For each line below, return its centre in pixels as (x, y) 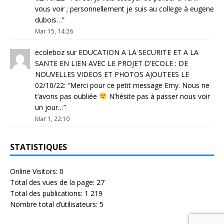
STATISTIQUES (38, 147)
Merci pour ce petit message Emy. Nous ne (140, 85)
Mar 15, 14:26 (54, 31)
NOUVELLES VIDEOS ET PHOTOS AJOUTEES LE (112, 74)
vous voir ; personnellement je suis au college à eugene (124, 9)
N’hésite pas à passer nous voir (158, 96)
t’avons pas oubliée (67, 96)
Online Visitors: (35, 171)
